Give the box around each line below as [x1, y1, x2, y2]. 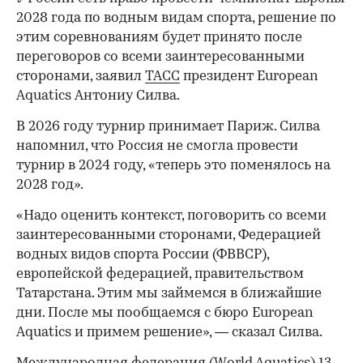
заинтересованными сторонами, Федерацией [16, 228, 321, 243]
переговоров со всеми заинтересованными [16, 50, 305, 65]
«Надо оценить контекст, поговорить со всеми [16, 209, 327, 224]
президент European [180, 70, 318, 84]
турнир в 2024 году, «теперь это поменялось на [16, 159, 331, 173]
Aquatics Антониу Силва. [16, 89, 180, 104]
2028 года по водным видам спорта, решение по [16, 11, 336, 26]
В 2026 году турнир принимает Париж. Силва [16, 120, 320, 135]
